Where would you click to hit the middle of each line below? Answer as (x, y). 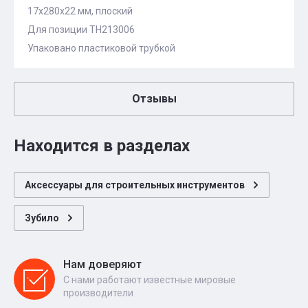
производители (98, 293)
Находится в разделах (102, 146)
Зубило (42, 218)
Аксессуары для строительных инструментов (135, 185)
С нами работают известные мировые (150, 280)
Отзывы (154, 99)
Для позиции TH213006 (81, 30)
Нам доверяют (102, 264)
